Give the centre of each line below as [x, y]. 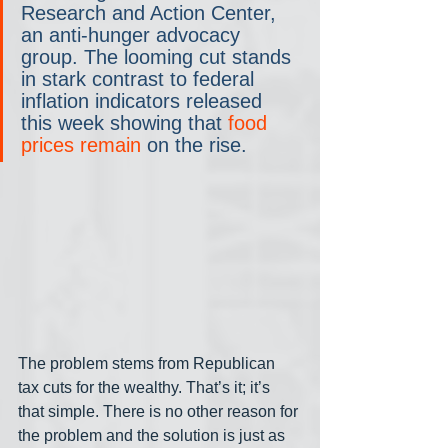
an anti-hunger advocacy [133, 35]
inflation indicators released [144, 101]
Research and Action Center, [151, 13]
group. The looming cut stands [159, 57]
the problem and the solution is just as [153, 436]
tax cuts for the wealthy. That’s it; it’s [146, 388]
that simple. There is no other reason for [160, 412]
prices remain [81, 145]
